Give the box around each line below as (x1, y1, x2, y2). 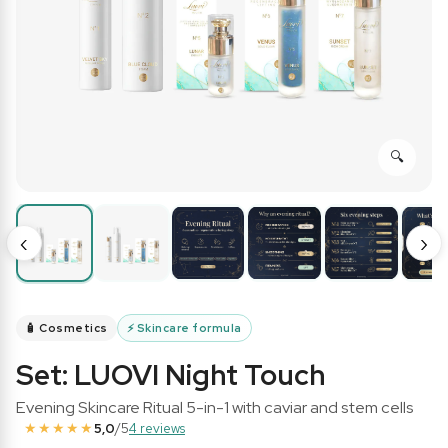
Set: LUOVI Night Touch (16, 355, 325, 394)
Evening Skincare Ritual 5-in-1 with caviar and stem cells (16, 395, 414, 418)
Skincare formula (134, 320, 242, 335)
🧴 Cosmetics (25, 320, 108, 335)
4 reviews (129, 419, 185, 437)
